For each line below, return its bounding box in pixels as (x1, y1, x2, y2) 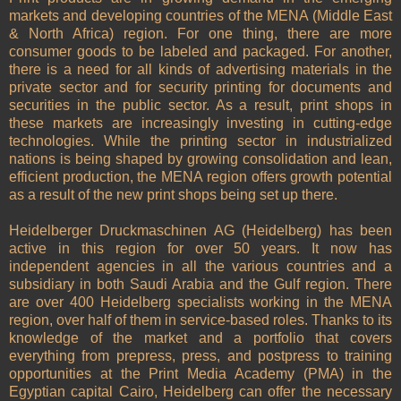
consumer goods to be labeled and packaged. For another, (9, 44, 392, 60)
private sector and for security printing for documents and (9, 80, 392, 96)
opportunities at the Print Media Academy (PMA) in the (9, 366, 392, 382)
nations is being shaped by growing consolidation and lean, (9, 151, 392, 167)
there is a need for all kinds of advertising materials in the (9, 62, 392, 78)
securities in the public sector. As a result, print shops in (9, 98, 392, 114)
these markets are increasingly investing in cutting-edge (9, 115, 392, 132)
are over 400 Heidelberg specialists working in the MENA (9, 294, 392, 311)
